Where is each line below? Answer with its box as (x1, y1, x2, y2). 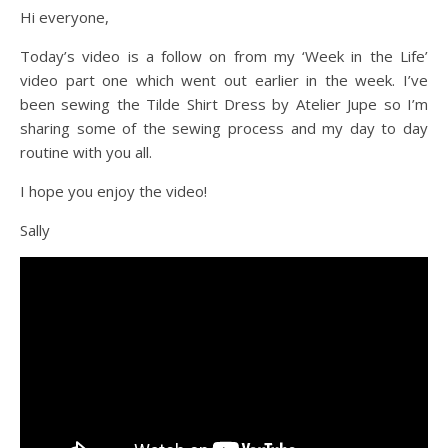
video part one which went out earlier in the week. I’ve (20, 70, 428, 90)
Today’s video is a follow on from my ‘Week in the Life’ (20, 46, 428, 66)
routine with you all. (20, 142, 152, 162)
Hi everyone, (32, 7, 109, 27)
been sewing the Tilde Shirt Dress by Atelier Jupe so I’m (20, 94, 428, 114)
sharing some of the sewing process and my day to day (20, 118, 428, 138)
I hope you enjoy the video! (20, 181, 207, 201)
